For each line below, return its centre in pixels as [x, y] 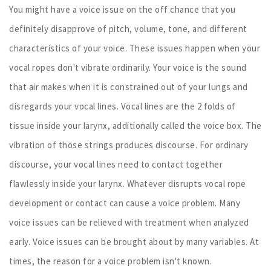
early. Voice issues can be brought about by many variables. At [134, 241]
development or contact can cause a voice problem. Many [125, 203]
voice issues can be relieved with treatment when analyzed [129, 222]
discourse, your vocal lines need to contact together [116, 164]
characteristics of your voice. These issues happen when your [135, 48]
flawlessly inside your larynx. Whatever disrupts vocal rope [128, 183]
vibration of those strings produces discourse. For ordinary [129, 145]
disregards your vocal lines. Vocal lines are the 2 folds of [122, 106]
